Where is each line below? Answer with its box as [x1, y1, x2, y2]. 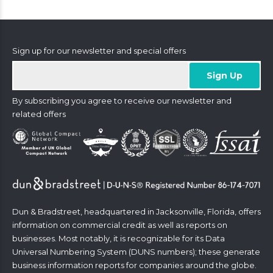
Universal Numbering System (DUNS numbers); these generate [12, 246, 260, 257]
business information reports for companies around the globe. [12, 260, 257, 270]
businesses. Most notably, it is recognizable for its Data [12, 233, 225, 243]
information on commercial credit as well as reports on [12, 219, 227, 230]
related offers [12, 108, 66, 119]
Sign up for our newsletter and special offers [12, 45, 186, 55]
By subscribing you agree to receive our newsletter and [12, 95, 232, 105]
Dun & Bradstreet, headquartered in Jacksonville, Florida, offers [12, 206, 261, 216]
